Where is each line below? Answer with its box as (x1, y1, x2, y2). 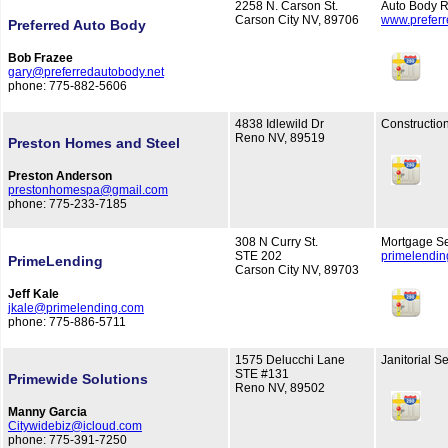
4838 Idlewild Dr (235, 117, 324, 131)
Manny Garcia (8, 405, 87, 420)
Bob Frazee (8, 51, 73, 66)
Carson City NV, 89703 (235, 263, 359, 277)
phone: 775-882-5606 (8, 79, 127, 94)
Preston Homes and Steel (8, 135, 180, 152)
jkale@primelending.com (8, 301, 144, 316)
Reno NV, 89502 (235, 381, 325, 395)
